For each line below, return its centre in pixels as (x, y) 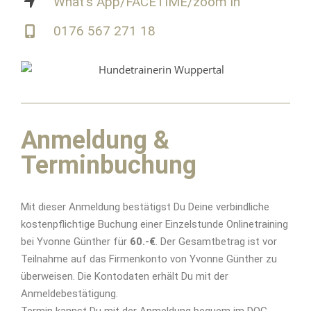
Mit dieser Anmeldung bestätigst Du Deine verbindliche (145, 207)
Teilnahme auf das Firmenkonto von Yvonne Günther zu (149, 259)
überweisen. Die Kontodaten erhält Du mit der (125, 276)
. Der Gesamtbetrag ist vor (216, 241)
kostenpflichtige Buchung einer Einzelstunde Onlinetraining (154, 224)
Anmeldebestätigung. (69, 293)
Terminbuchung (109, 165)
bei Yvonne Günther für (75, 241)
